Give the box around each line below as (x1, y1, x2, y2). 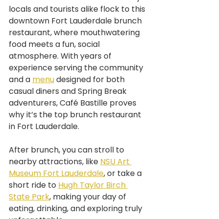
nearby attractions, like (9, 156, 100, 167)
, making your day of (49, 191, 128, 202)
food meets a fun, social (9, 39, 102, 50)
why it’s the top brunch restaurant (9, 109, 143, 120)
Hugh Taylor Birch (58, 179, 128, 191)
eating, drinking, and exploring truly (9, 203, 144, 214)
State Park (9, 191, 49, 202)
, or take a (104, 168, 144, 179)
